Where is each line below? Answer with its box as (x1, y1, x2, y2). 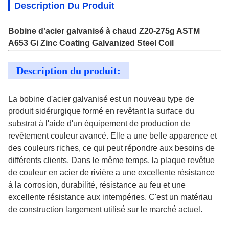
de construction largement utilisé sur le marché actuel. (8, 205, 202, 214)
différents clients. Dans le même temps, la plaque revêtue (8, 156, 215, 165)
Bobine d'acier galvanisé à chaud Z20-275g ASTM (8, 27, 200, 35)
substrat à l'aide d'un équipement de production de (8, 119, 190, 128)
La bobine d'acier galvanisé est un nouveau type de (8, 95, 194, 103)
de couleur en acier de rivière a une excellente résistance (8, 168, 215, 177)
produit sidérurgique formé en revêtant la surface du (8, 107, 194, 116)
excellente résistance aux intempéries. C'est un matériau (8, 193, 212, 201)
